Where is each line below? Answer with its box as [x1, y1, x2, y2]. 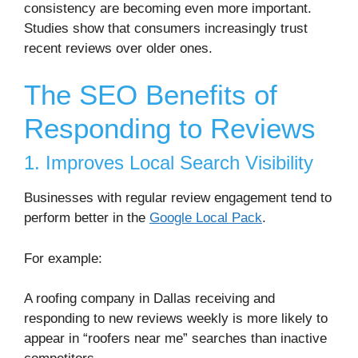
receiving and [191, 291, 275, 307]
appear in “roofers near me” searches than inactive [24, 331, 327, 347]
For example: [24, 250, 102, 266]
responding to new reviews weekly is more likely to [24, 311, 328, 327]
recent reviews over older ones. [24, 40, 213, 56]
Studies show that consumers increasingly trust [24, 20, 308, 36]
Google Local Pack [149, 210, 262, 226]
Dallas [153, 291, 191, 307]
